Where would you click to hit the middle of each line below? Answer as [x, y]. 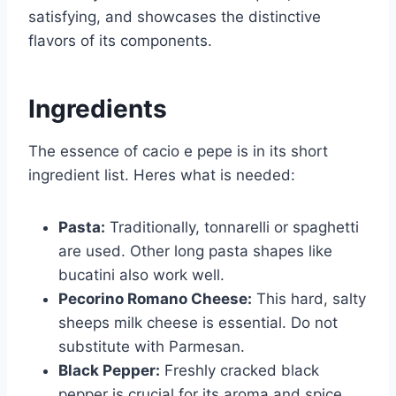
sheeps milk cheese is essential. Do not [198, 323]
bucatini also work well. [141, 275]
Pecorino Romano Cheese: [155, 299]
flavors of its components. [120, 41]
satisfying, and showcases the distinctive [175, 17]
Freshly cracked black [240, 371]
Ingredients [98, 109]
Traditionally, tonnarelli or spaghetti [232, 228]
